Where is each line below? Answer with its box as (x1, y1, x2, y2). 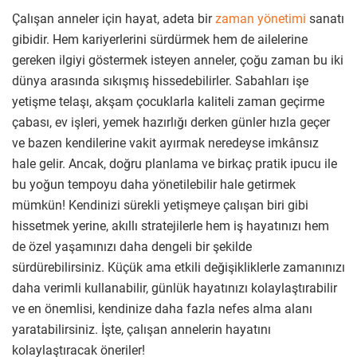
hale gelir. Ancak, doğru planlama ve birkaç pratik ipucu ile (12, 155, 337, 171)
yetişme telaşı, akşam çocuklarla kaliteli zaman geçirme (12, 93, 324, 109)
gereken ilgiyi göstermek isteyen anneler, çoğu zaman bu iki (12, 52, 343, 68)
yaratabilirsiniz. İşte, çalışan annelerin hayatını (12, 321, 271, 337)
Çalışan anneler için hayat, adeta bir (12, 10, 215, 26)
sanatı (306, 10, 344, 26)
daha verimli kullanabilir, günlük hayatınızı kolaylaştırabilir (12, 280, 337, 296)
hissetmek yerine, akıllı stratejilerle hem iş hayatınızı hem (12, 218, 329, 233)
